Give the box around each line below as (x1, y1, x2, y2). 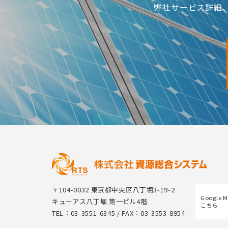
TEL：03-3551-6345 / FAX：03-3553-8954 (52, 208, 185, 218)
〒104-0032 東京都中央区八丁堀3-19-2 (52, 185, 175, 194)
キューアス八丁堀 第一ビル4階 (52, 196, 148, 206)
